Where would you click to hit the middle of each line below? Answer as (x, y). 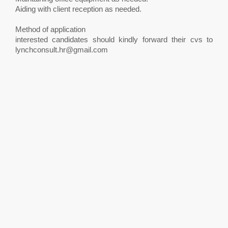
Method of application (50, 29)
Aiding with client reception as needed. (78, 9)
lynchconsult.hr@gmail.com (62, 50)
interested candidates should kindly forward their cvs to (114, 39)
